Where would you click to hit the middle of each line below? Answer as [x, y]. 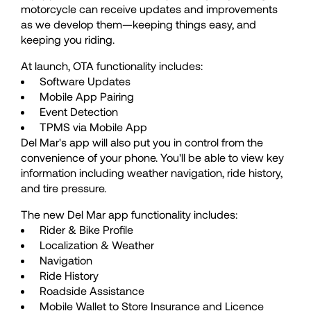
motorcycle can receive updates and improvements [149, 8]
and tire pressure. [64, 187]
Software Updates [85, 81]
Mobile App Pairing [87, 96]
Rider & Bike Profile [86, 229]
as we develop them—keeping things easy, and [138, 24]
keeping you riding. [69, 39]
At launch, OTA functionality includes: [112, 65]
